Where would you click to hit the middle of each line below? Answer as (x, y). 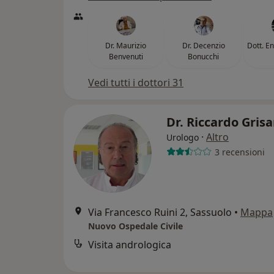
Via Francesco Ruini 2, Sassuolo (160, 212)
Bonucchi (203, 57)
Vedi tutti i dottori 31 (136, 83)
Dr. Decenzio (203, 46)
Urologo (183, 137)
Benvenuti (126, 57)
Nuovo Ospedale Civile (135, 226)
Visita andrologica (130, 245)
